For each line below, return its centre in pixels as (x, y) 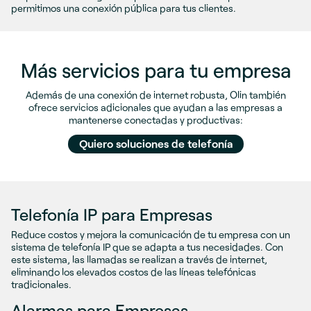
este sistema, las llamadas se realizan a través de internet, (139, 259)
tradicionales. (41, 284)
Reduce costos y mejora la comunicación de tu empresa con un (151, 234)
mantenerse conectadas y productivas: (155, 119)
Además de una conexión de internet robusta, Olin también (155, 94)
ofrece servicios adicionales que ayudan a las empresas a (155, 107)
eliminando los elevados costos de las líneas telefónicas (134, 271)
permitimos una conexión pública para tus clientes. (124, 8)
